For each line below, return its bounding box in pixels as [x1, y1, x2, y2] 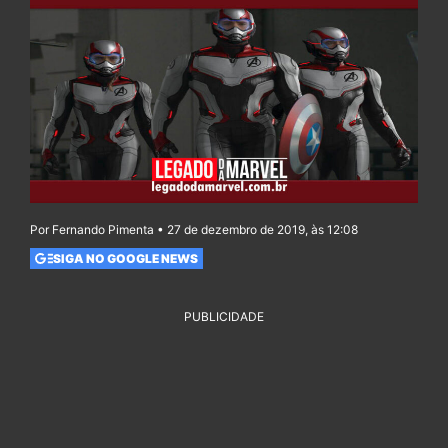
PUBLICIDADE [184, 309, 264, 325]
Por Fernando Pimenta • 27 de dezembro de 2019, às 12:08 [30, 222, 358, 238]
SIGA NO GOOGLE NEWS [52, 250, 198, 266]
